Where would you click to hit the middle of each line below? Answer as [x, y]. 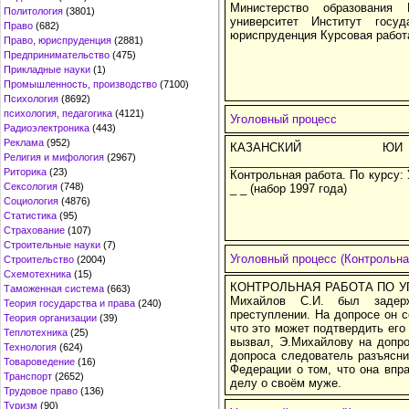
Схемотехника [37, 274]
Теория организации [50, 318]
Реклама [24, 142]
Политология [33, 11]
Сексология [31, 186]
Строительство [39, 259]
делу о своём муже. [286, 383]
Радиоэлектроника [47, 128]
